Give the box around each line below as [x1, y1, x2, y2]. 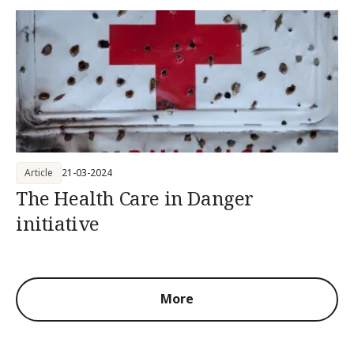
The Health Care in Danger [16, 184, 254, 211]
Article [24, 165, 53, 179]
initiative [16, 209, 100, 236]
